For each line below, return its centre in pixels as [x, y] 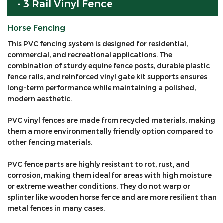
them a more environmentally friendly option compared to [110, 132]
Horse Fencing [36, 28]
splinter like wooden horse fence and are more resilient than [112, 197]
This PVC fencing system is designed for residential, [98, 44]
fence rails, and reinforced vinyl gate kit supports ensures [107, 77]
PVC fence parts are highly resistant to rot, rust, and [99, 165]
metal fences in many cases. [56, 208]
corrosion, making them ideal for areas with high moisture [110, 175]
